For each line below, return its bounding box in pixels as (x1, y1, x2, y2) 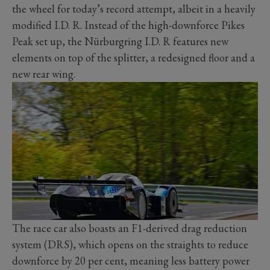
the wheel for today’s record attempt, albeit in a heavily (12, 1, 256, 16)
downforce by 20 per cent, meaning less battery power (12, 254, 250, 268)
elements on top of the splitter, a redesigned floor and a (12, 50, 255, 64)
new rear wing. (12, 66, 75, 81)
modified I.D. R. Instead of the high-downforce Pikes (12, 17, 245, 32)
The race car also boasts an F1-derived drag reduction (12, 221, 247, 236)
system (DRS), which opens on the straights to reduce (12, 237, 248, 252)
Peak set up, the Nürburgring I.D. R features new (12, 34, 228, 48)
